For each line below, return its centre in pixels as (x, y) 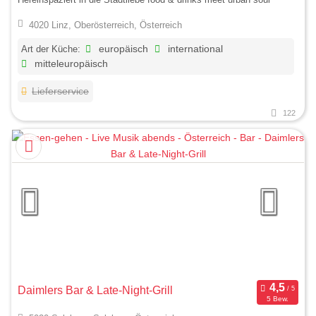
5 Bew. (277, 299)
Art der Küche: (51, 49)
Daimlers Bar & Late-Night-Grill (95, 290)
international (194, 49)
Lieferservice (61, 91)
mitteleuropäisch (70, 63)
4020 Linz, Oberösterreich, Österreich (105, 25)
